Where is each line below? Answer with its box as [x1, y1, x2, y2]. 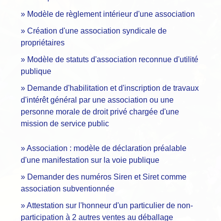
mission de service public [21, 119, 109, 128]
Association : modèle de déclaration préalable [27, 144, 186, 153]
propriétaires [21, 38, 65, 47]
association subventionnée [21, 184, 114, 193]
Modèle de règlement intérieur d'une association [27, 10, 195, 19]
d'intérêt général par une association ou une [21, 96, 174, 105]
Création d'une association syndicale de [27, 27, 167, 36]
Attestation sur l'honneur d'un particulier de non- [27, 201, 193, 210]
